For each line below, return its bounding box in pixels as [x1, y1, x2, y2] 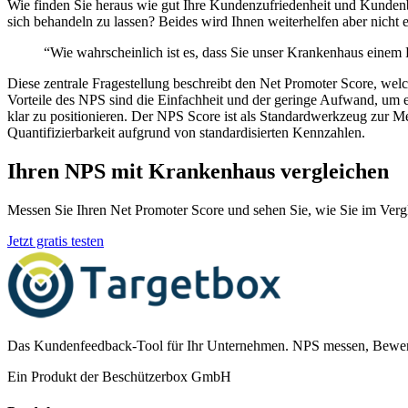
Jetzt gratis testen [7, 232, 104, 249]
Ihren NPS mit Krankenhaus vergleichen [7, 158, 389, 183]
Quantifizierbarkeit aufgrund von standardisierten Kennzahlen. [7, 125, 365, 141]
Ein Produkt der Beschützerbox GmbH [7, 368, 231, 384]
